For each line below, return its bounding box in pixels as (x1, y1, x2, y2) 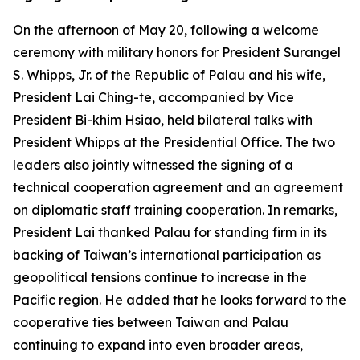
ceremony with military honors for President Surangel (13, 44, 341, 60)
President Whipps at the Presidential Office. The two (13, 134, 335, 150)
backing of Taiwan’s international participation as (13, 247, 321, 263)
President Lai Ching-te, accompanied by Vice (13, 89, 294, 105)
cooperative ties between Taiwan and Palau (13, 314, 288, 330)
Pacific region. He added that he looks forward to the (13, 292, 346, 308)
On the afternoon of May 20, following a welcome (13, 22, 319, 38)
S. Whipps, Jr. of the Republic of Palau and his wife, (13, 67, 325, 83)
